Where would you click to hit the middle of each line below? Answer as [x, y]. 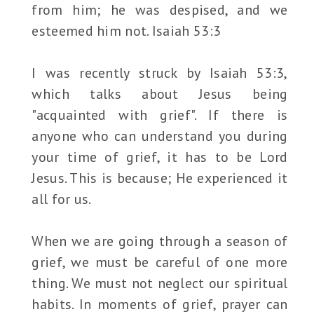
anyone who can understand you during [160, 136]
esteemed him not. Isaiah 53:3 [127, 31]
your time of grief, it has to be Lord [160, 157]
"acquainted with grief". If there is [160, 115]
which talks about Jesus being [160, 94]
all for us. [62, 199]
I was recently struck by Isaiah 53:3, [160, 73]
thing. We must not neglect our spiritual [160, 284]
